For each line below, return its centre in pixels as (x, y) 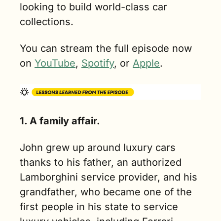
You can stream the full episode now (106, 49)
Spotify (98, 63)
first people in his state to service (99, 206)
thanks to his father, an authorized (101, 162)
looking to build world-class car (93, 7)
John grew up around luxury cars (98, 147)
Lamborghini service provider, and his (109, 177)
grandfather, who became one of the (106, 192)
